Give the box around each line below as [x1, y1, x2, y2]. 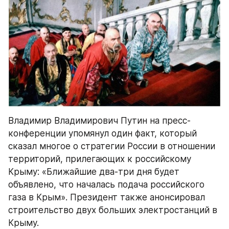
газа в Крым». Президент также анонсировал [8, 192, 205, 203]
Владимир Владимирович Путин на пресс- [8, 116, 191, 126]
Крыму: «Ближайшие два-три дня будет [8, 167, 179, 177]
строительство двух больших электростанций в [8, 205, 217, 216]
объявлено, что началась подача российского [8, 179, 204, 190]
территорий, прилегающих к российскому [8, 154, 191, 165]
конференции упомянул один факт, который [8, 128, 197, 139]
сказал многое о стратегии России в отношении [8, 141, 215, 152]
